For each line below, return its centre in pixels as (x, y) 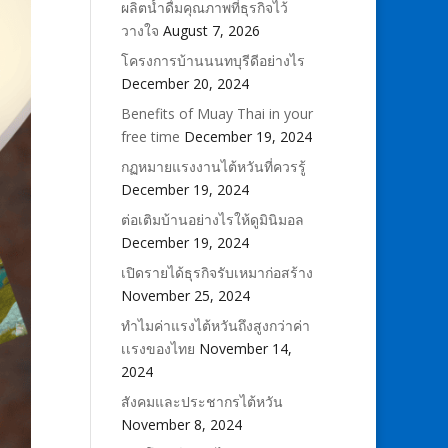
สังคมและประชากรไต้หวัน (201, 401)
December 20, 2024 (184, 83)
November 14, (245, 348)
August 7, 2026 (211, 30)
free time (150, 136)
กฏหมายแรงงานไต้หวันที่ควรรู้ (213, 166)
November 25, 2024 (185, 295)
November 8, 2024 (181, 424)
